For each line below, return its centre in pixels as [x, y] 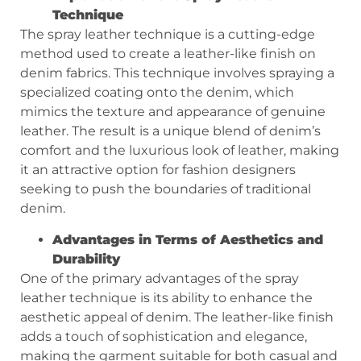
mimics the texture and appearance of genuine [173, 112]
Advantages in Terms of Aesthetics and [188, 239]
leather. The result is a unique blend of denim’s [170, 131]
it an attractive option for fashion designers [158, 170]
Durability [86, 259]
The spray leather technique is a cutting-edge [168, 35]
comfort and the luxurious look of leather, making [180, 151]
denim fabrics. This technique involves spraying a [177, 73]
